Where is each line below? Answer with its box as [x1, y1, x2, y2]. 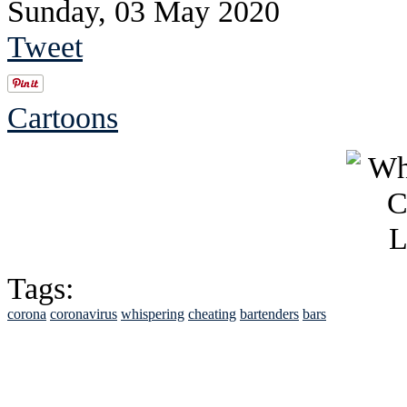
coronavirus [50, 306, 117, 323]
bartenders [240, 306, 299, 323]
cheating [188, 306, 236, 323]
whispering [121, 306, 184, 323]
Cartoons [7, 100, 118, 135]
